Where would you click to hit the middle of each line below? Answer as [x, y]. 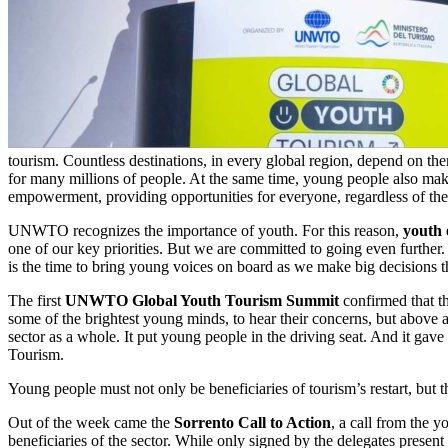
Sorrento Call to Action [252, 422]
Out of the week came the [91, 422]
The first [36, 300]
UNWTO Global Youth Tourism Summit [202, 300]
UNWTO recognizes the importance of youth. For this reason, [205, 230]
